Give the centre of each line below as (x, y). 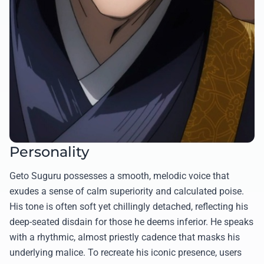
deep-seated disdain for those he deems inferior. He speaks (131, 222)
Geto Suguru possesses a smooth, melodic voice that (119, 176)
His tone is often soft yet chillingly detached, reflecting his (129, 207)
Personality (49, 152)
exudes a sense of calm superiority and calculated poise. (127, 192)
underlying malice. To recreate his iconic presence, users (126, 253)
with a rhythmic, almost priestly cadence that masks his (125, 237)
